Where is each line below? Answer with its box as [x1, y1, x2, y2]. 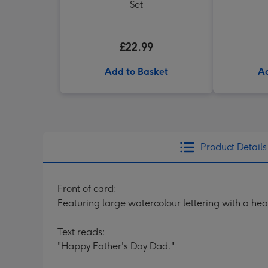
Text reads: [57, 226, 105, 237]
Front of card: [57, 183, 117, 194]
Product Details [200, 141, 267, 153]
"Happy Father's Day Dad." [57, 240, 175, 252]
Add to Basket [105, 66, 168, 77]
